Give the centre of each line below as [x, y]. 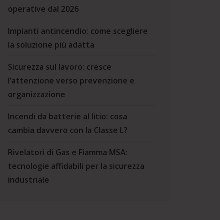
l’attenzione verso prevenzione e [71, 81]
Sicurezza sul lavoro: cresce [60, 67]
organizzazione [37, 94]
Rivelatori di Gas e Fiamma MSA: [68, 152]
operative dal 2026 [43, 9]
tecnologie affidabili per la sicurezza [76, 166]
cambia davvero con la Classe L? [68, 130]
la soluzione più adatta [51, 45]
